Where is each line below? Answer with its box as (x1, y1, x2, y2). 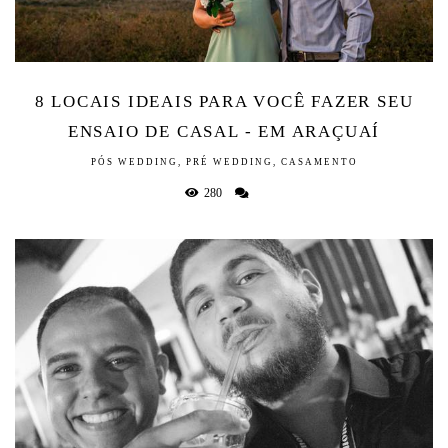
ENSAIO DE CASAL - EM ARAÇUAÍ (67, 121, 381, 141)
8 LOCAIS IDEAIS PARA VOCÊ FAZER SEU (34, 91, 414, 111)
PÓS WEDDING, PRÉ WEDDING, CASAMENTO (90, 156, 358, 167)
